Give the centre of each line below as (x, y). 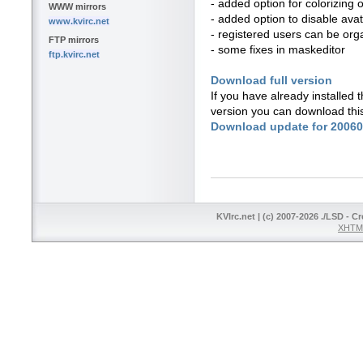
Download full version (271, 80)
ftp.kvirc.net (74, 55)
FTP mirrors (74, 40)
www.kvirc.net (79, 21)
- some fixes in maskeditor (278, 49)
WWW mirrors (77, 7)
